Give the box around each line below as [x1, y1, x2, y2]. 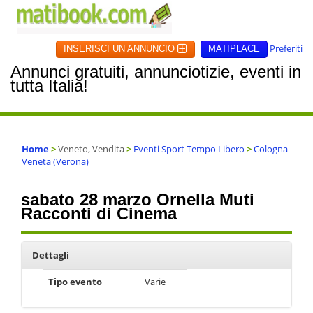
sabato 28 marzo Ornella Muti [21, 190, 254, 209]
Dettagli [32, 249, 69, 261]
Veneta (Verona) [22, 155, 89, 168]
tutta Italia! [10, 76, 88, 95]
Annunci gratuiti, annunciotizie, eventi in [10, 62, 301, 81]
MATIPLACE [208, 43, 260, 54]
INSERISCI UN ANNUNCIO [64, 43, 177, 54]
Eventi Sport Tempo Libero [133, 143, 245, 155]
